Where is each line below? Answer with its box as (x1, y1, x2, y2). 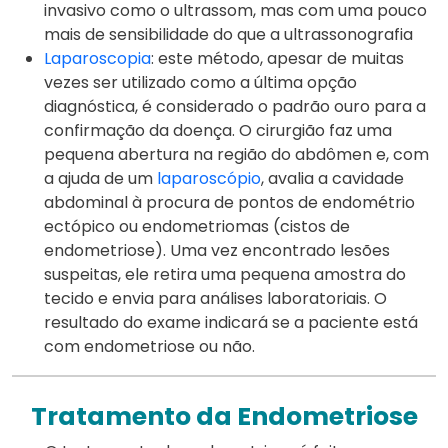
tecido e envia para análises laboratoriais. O (44, 286, 387, 310)
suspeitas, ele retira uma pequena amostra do (44, 262, 406, 286)
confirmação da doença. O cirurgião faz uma (44, 118, 392, 142)
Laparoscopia (44, 46, 151, 70)
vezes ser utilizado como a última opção (44, 70, 357, 94)
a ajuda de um (44, 166, 157, 190)
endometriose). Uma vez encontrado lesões (44, 238, 390, 262)
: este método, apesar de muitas (151, 46, 404, 70)
